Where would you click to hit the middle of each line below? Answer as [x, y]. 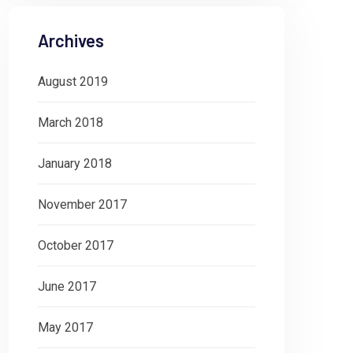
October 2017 [76, 245]
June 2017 [67, 286]
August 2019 [73, 82]
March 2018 [71, 123]
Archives [71, 40]
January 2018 [75, 163]
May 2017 [65, 327]
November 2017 [82, 204]
